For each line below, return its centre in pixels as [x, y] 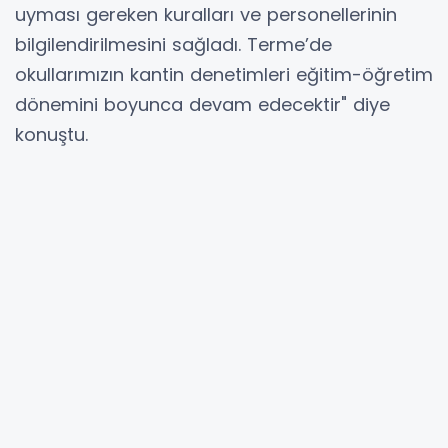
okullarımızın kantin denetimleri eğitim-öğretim [224, 74]
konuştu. [51, 134]
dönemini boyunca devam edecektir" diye [202, 104]
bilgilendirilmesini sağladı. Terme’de [173, 44]
